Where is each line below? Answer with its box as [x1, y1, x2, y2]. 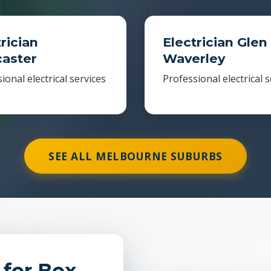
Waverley [163, 51, 225, 66]
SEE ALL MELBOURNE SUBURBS [48, 149, 223, 163]
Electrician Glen [163, 34, 267, 50]
